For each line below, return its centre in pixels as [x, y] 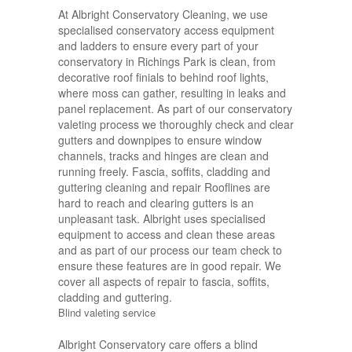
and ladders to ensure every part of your [158, 46]
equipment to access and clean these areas [167, 235]
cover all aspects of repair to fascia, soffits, [164, 282]
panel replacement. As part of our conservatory [175, 109]
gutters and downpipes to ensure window [160, 140]
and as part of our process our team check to [170, 250]
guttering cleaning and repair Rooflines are [164, 187]
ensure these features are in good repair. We [170, 266]
